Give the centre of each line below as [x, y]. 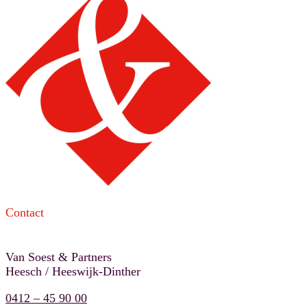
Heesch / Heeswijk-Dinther [73, 272]
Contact [25, 213]
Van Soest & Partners [59, 257]
